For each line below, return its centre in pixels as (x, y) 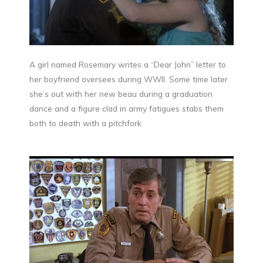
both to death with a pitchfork (85, 123)
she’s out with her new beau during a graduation (121, 93)
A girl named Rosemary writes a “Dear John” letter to (128, 64)
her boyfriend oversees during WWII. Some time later (129, 79)
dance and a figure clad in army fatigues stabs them (127, 108)
